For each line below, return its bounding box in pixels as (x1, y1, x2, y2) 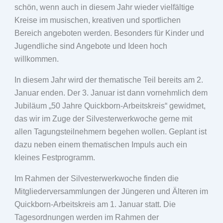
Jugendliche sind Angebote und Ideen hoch (14, 41, 167, 50)
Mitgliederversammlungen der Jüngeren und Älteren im (14, 187, 208, 196)
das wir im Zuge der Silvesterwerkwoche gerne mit (14, 114, 192, 123)
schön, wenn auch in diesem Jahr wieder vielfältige (14, 2, 194, 11)
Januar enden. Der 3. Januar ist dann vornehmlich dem (14, 88, 208, 97)
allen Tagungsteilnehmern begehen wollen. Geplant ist (14, 127, 207, 136)
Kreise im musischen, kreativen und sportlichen (14, 15, 181, 24)
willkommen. (14, 54, 59, 63)
